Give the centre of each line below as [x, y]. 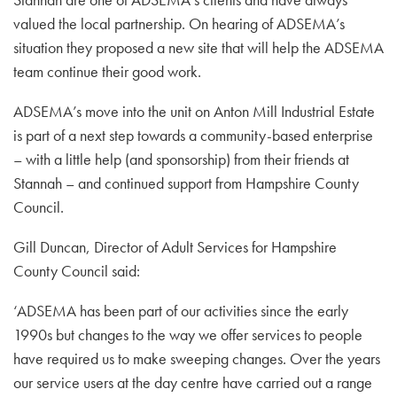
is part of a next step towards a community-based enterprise [193, 135]
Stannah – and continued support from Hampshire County [186, 183]
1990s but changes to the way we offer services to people [188, 335]
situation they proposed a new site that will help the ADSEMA [198, 47]
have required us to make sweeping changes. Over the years [197, 358]
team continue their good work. [107, 71]
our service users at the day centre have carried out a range [193, 382]
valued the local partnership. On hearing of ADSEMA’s [179, 23]
